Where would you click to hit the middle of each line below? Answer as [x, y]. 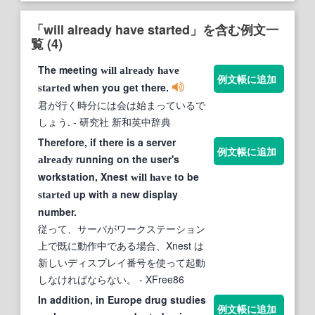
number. [57, 211]
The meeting [69, 69]
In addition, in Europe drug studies [122, 299]
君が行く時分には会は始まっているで [122, 104]
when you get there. [120, 87]
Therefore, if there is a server [107, 142]
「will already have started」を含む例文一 [155, 29]
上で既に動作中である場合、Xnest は [121, 245]
